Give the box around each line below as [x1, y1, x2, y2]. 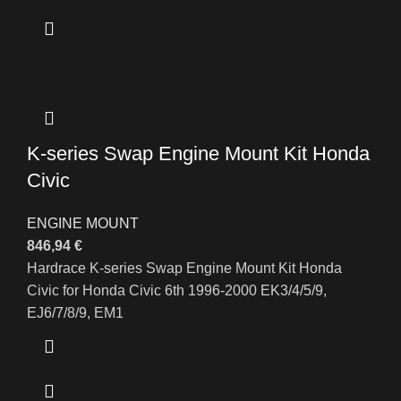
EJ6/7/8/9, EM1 [27, 305, 124, 321]
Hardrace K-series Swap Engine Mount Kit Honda [27, 260, 342, 277]
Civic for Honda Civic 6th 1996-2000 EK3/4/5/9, [27, 283, 327, 299]
